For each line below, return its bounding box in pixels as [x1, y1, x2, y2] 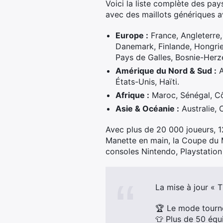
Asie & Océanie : [115, 104, 179, 113]
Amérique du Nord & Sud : [115, 66, 217, 76]
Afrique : [115, 90, 149, 100]
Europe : [115, 30, 148, 40]
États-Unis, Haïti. [115, 77, 179, 87]
